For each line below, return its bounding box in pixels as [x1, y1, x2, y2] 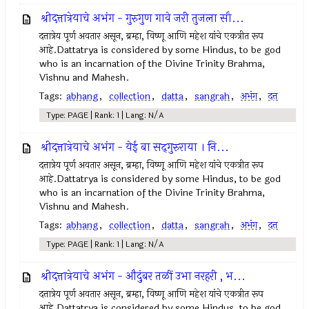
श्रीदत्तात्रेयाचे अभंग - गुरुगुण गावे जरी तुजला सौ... [41, 10, 245, 27]
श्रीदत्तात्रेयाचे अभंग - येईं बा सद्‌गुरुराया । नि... [41, 139, 230, 156]
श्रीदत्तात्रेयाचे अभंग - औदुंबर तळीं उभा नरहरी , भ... [41, 268, 246, 285]
